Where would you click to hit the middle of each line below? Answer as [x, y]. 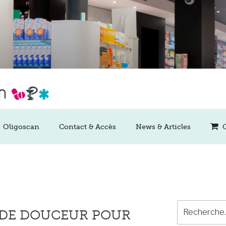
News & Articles [163, 127]
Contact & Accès [87, 127]
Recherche [196, 206]
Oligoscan [21, 127]
